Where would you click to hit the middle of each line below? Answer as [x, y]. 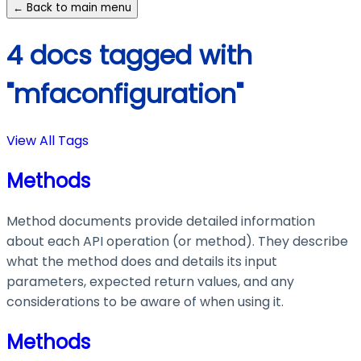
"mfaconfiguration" [125, 93]
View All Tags [48, 141]
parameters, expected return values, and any [150, 281]
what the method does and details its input [142, 261]
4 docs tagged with [129, 55]
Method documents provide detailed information [161, 221]
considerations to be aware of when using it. [145, 301]
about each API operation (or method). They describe [177, 241]
